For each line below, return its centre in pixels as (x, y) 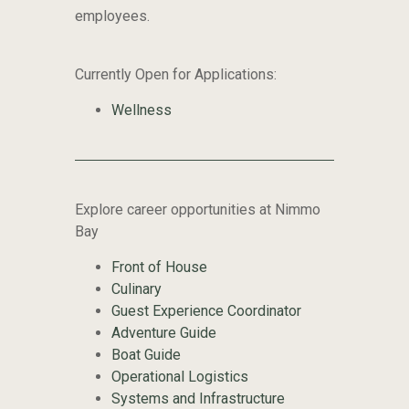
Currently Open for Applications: (175, 74)
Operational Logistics (179, 376)
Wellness (141, 110)
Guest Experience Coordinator (206, 310)
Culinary (136, 288)
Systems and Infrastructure (198, 398)
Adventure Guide (163, 332)
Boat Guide (146, 354)
